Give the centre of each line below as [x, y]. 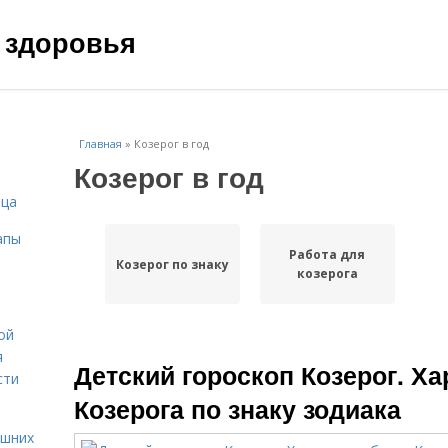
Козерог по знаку [172, 264]
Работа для [327, 254]
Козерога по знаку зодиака [237, 409]
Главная [100, 143]
